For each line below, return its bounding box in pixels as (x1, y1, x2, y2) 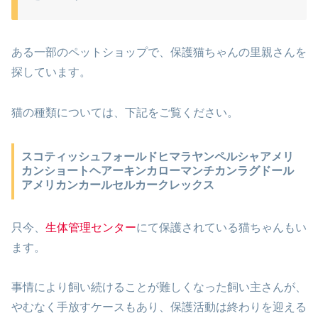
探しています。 (11, 66, 91, 78)
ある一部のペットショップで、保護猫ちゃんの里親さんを (11, 46, 307, 58)
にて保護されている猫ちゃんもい (136, 221, 307, 234)
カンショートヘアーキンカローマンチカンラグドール (21, 165, 294, 177)
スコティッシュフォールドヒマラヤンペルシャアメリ (21, 150, 294, 163)
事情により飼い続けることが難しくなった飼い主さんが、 (11, 281, 307, 294)
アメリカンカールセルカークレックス (21, 179, 214, 192)
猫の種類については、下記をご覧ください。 (11, 106, 238, 119)
